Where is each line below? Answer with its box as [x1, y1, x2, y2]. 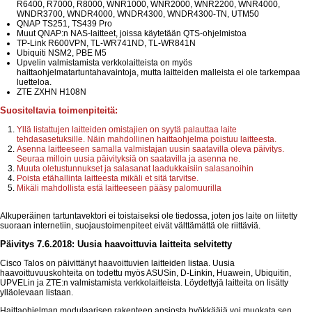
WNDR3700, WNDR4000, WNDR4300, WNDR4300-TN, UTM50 [17, 9, 259, 19]
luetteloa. [17, 77, 52, 88]
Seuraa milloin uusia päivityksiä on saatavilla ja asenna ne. [17, 154, 240, 164]
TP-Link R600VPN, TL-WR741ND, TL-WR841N [17, 38, 196, 49]
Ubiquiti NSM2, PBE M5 [17, 48, 107, 58]
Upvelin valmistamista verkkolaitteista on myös [17, 58, 192, 68]
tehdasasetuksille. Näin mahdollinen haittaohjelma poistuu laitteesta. [17, 134, 276, 145]
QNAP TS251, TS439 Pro [17, 19, 112, 29]
